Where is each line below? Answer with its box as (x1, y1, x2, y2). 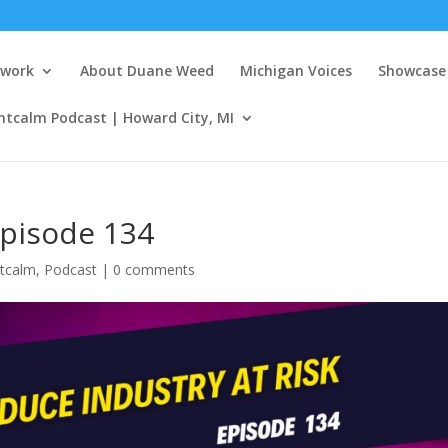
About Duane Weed (80, 61, 215, 80)
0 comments (113, 260, 196, 279)
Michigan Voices (240, 61, 353, 80)
